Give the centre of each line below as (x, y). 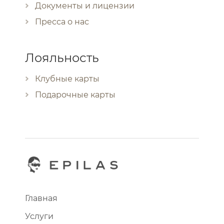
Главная (41, 198)
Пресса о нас (62, 21)
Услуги (39, 216)
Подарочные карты (75, 94)
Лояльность (62, 57)
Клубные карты (67, 78)
